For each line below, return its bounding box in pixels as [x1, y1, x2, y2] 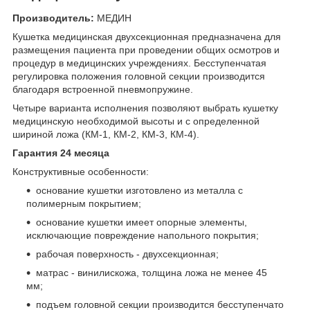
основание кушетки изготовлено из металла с [36, 185, 243, 197]
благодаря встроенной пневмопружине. [12, 84, 193, 95]
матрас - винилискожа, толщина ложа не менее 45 [36, 267, 267, 279]
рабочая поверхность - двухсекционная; [36, 248, 219, 260]
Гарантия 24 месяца [12, 147, 109, 159]
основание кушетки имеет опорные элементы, [36, 217, 247, 228]
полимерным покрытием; [26, 198, 141, 210]
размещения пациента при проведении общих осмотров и [12, 44, 280, 56]
